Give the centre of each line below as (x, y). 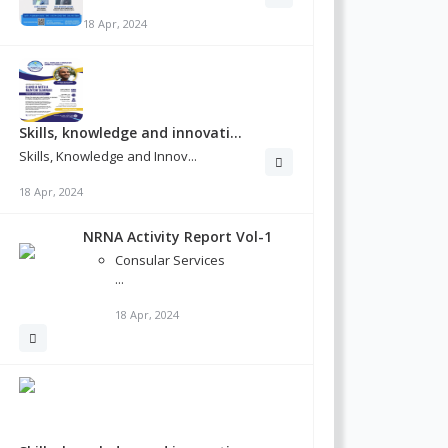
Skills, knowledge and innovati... (130, 132)
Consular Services (170, 260)
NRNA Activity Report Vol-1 (177, 236)
